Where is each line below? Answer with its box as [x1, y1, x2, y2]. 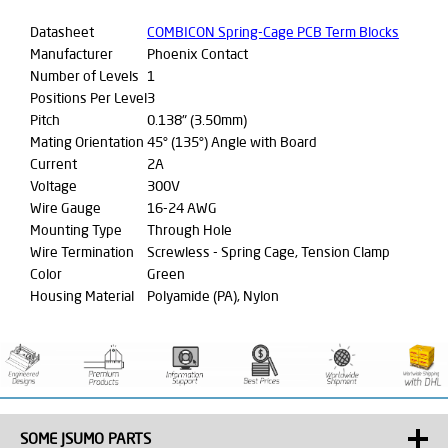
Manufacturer [30, 44, 113, 63]
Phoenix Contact [147, 44, 248, 63]
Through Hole [147, 220, 232, 239]
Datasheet [30, 22, 94, 41]
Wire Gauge [30, 198, 101, 217]
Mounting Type [30, 220, 122, 239]
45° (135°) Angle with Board [147, 132, 317, 151]
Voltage [30, 176, 77, 195]
